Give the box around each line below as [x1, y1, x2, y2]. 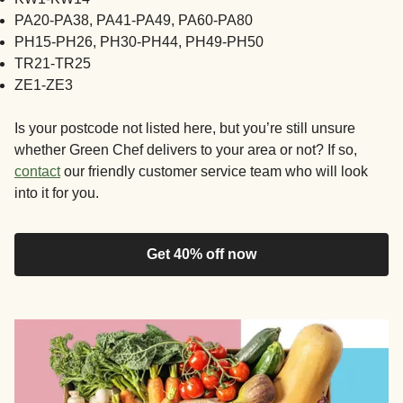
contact [14, 163, 60, 179]
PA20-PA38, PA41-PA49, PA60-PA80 [14, 12, 253, 28]
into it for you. [14, 184, 99, 201]
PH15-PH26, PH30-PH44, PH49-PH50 [14, 33, 264, 49]
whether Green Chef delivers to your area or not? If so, [14, 141, 357, 157]
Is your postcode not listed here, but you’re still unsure [14, 120, 355, 136]
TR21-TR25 [14, 55, 91, 71]
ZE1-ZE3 [14, 76, 73, 93]
